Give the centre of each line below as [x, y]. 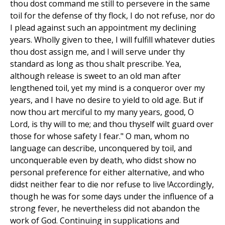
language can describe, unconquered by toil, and [101, 148]
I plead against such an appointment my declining [103, 28]
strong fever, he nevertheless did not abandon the [105, 209]
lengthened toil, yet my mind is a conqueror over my [107, 88]
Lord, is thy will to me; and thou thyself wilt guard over [112, 124]
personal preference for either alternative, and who [107, 173]
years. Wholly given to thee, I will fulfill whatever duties [113, 40]
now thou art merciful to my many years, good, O [102, 112]
